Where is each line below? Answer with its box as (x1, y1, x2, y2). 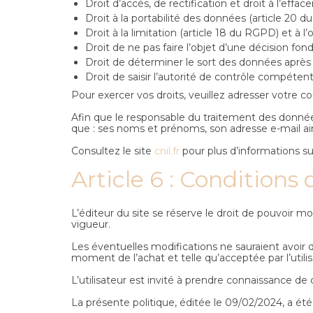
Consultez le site (71, 145, 154, 158)
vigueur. (71, 217, 110, 231)
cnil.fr (154, 145, 180, 158)
